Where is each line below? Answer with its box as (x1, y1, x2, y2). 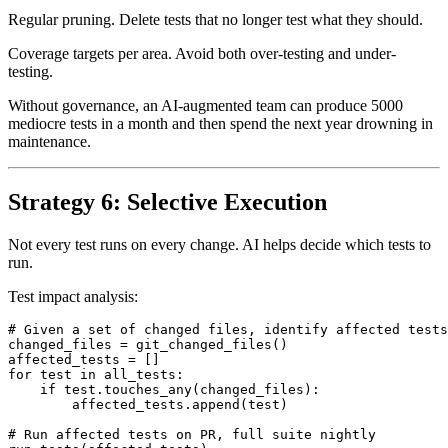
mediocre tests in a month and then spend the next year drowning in (8, 137, 433, 155)
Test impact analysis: (8, 310, 138, 328)
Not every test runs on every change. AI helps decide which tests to (8, 258, 431, 276)
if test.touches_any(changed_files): (8, 404, 320, 420)
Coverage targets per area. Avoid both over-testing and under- (8, 67, 396, 85)
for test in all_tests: (8, 389, 184, 405)
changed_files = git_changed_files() (8, 359, 288, 375)
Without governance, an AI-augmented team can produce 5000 (8, 119, 403, 137)
